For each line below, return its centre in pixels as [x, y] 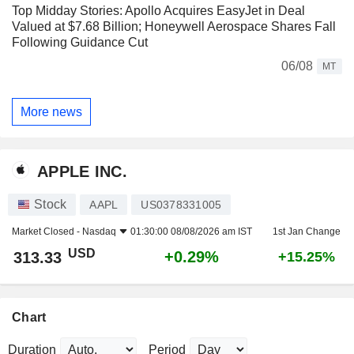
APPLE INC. [82, 171]
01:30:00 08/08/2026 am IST [191, 232]
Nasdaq [99, 232]
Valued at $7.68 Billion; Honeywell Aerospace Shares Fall [174, 27]
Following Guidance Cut [80, 43]
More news [51, 111]
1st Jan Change [306, 232]
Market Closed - [47, 232]
